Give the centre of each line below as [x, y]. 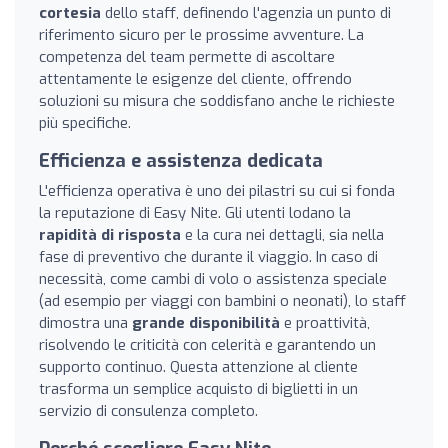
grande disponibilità [206, 322]
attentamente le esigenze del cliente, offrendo [195, 78]
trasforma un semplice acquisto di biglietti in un [198, 388]
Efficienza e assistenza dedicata [181, 160]
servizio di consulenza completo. [148, 410]
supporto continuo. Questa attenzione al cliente [198, 366]
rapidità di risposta [110, 234]
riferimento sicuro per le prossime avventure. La [201, 34]
